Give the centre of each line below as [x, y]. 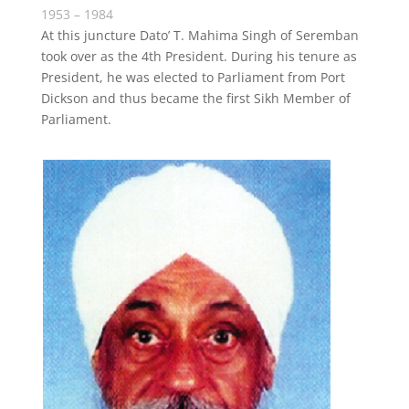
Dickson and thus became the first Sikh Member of [195, 98]
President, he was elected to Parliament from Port [193, 77]
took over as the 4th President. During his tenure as [199, 56]
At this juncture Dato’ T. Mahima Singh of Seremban [199, 35]
